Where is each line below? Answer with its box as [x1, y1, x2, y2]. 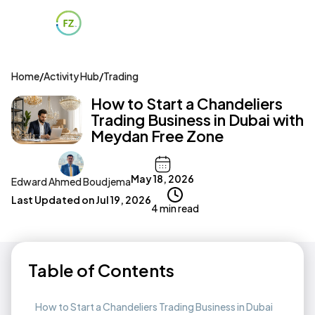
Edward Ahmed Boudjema [11, 175, 131, 188]
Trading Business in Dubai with [91, 110, 304, 129]
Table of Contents [28, 259, 174, 281]
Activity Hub [44, 70, 99, 82]
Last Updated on [11, 193, 96, 206]
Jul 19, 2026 [96, 193, 151, 206]
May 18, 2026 [131, 172, 194, 185]
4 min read [151, 202, 199, 214]
